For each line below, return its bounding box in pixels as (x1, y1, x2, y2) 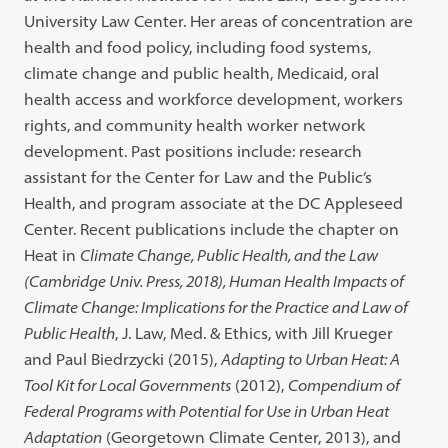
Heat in (24, 245, 81, 265)
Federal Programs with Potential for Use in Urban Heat (24, 401, 390, 421)
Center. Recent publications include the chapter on (24, 219, 400, 239)
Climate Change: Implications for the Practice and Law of (24, 297, 409, 317)
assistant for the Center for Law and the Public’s (24, 167, 373, 187)
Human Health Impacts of (229, 271, 405, 291)
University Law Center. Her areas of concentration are (24, 11, 414, 31)
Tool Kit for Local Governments (24, 375, 232, 395)
